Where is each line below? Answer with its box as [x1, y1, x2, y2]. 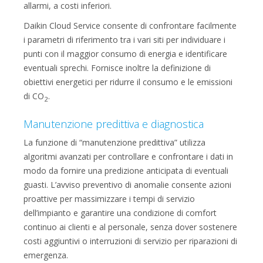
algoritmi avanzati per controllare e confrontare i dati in [23, 150, 233, 162]
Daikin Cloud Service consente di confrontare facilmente [23, 20, 237, 31]
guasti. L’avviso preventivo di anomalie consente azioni [23, 178, 231, 190]
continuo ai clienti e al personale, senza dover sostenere [23, 221, 237, 232]
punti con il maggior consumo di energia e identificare [23, 48, 227, 59]
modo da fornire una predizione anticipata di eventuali [23, 164, 228, 176]
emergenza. [23, 249, 68, 261]
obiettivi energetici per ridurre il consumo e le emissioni [23, 76, 232, 87]
